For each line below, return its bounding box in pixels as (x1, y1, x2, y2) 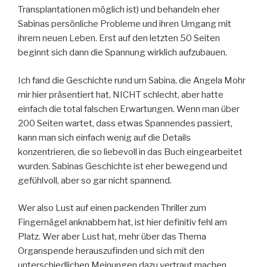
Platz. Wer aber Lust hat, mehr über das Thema (18, 231, 206, 243)
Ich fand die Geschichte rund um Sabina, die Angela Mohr (18, 74, 246, 86)
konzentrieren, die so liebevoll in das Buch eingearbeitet (18, 146, 243, 157)
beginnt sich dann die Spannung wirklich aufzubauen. (18, 47, 227, 58)
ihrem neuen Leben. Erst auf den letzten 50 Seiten (18, 33, 220, 44)
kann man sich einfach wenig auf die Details (18, 132, 191, 143)
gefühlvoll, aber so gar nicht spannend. (18, 175, 172, 186)
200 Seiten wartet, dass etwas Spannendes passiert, (18, 117, 232, 129)
